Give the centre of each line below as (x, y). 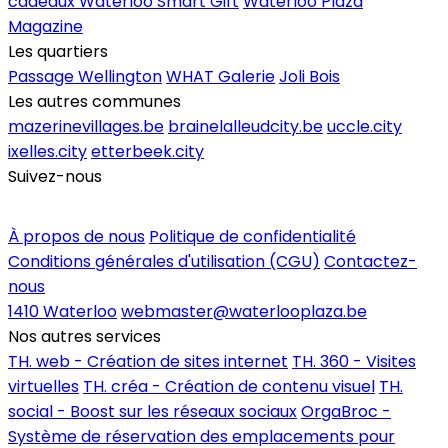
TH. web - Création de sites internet (148, 361)
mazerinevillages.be (86, 126)
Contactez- (370, 261)
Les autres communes (94, 101)
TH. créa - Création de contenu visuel (229, 386)
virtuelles (43, 386)
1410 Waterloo (62, 311)
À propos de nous (76, 236)
